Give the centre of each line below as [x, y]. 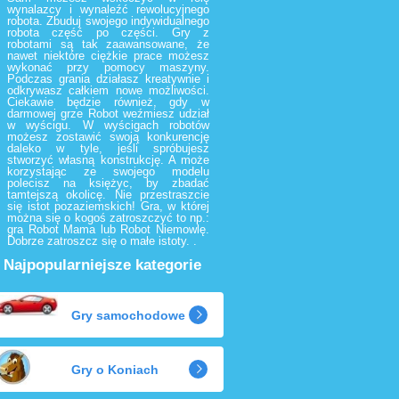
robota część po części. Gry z [108, 33]
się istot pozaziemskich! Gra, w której [108, 206]
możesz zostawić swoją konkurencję [108, 137]
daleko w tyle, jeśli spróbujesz [108, 148]
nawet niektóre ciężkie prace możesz [108, 56]
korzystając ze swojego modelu [108, 171]
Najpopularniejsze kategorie [102, 265]
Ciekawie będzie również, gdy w [108, 102]
